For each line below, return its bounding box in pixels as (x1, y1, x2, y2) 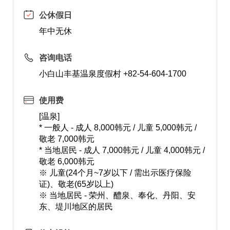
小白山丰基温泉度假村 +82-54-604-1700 (39, 69, 186, 78)
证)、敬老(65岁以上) (39, 180, 113, 188)
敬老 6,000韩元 (39, 157, 94, 166)
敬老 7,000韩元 (39, 135, 94, 143)
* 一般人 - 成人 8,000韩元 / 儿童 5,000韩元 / (39, 123, 197, 132)
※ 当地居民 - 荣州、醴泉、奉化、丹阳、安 (39, 191, 196, 200)
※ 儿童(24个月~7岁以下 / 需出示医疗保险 (39, 168, 191, 177)
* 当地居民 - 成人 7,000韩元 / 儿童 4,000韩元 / (39, 146, 205, 155)
